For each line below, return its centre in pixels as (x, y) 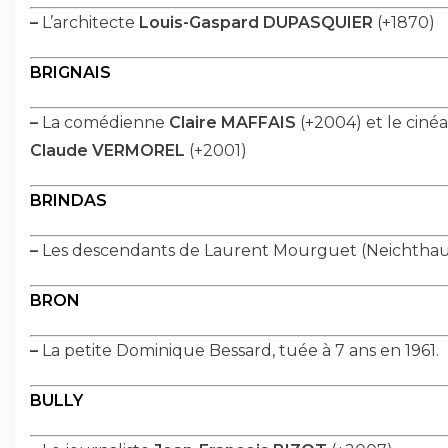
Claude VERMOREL (107, 150)
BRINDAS (68, 200)
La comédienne (103, 122)
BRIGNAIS (70, 72)
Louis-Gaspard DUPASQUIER (256, 22)
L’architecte (88, 22)
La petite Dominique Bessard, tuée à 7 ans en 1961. (238, 350)
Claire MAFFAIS (232, 122)
